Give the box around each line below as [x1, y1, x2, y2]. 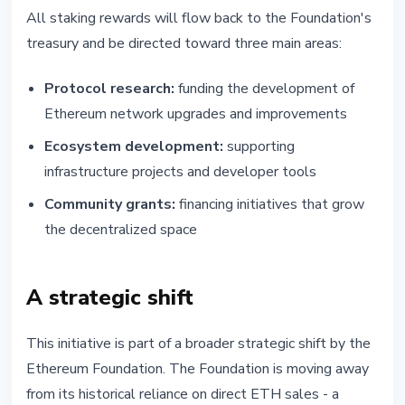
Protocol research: [44, 79, 174, 99]
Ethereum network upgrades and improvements [44, 104, 347, 125]
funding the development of [174, 79, 354, 99]
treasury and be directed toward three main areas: [26, 33, 342, 54]
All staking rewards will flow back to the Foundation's [26, 8, 372, 29]
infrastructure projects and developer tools [44, 162, 316, 183]
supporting [223, 137, 295, 157]
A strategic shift [26, 283, 193, 313]
